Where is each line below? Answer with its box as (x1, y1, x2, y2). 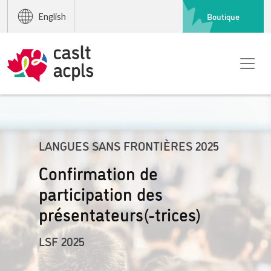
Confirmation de (39, 160, 158, 184)
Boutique (207, 10, 240, 22)
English (38, 11, 66, 22)
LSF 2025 (39, 232, 85, 249)
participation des (39, 181, 163, 205)
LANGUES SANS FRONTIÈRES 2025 (39, 137, 220, 154)
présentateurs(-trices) (39, 201, 202, 226)
